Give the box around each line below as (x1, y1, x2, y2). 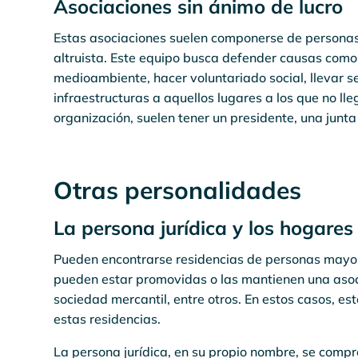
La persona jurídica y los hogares (54, 216, 354, 240)
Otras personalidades (54, 175, 302, 205)
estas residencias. (54, 311, 161, 327)
